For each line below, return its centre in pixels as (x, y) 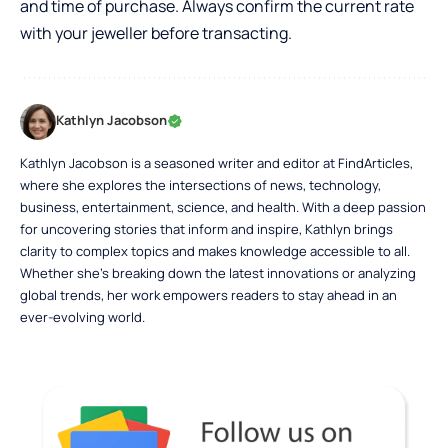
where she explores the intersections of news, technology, (200, 185)
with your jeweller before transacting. (156, 33)
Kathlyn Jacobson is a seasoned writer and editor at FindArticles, (216, 163)
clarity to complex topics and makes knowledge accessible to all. (215, 251)
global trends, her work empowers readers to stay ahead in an (208, 295)
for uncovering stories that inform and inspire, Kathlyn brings (206, 229)
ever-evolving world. (82, 317)
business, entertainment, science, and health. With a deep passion (223, 207)
